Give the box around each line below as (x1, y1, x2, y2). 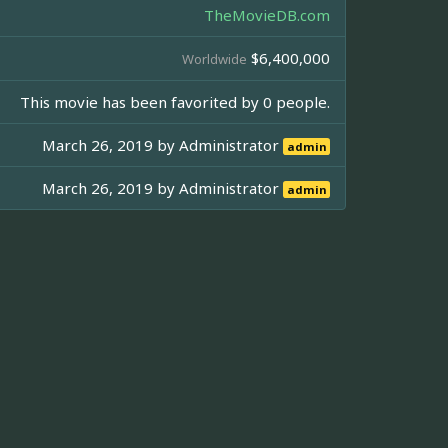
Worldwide (182, 50, 247, 69)
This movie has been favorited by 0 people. (20, 92, 330, 113)
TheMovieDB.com (204, 5, 330, 26)
